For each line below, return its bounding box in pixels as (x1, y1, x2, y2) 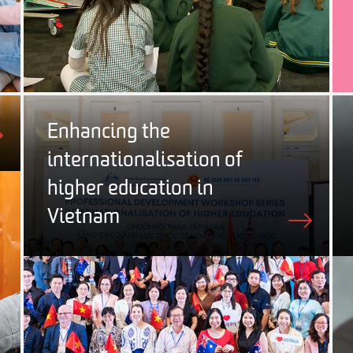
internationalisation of (47, 150, 243, 172)
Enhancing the (47, 121, 170, 143)
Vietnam (47, 206, 120, 229)
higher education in (47, 178, 214, 200)
